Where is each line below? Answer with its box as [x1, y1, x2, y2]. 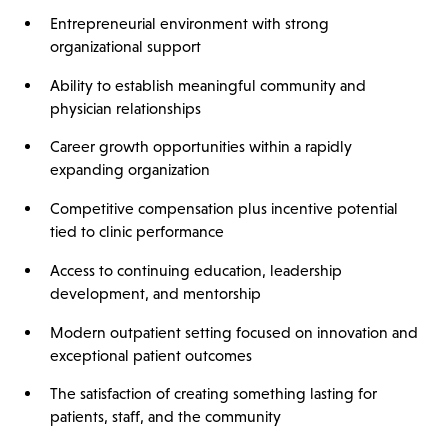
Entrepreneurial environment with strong [49, 14, 329, 33]
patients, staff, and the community [49, 407, 281, 427]
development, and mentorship [49, 283, 261, 303]
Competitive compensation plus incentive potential [49, 199, 398, 219]
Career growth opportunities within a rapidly [49, 137, 352, 157]
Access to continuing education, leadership [49, 260, 342, 280]
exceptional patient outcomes [49, 345, 252, 365]
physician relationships [49, 98, 201, 118]
